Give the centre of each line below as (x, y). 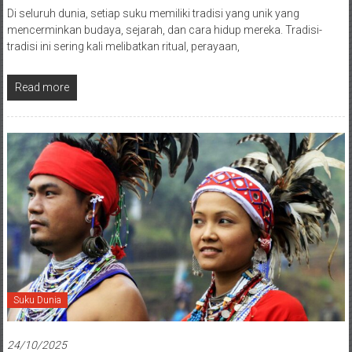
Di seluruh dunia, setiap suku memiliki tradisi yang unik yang (153, 13)
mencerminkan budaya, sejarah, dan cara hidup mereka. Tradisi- (164, 29)
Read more (42, 87)
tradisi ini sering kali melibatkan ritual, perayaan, (123, 46)
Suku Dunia (37, 301)
